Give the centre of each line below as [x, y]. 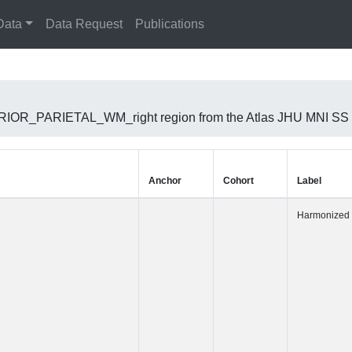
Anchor [165, 181]
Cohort [238, 181]
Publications [169, 24]
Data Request [84, 24]
